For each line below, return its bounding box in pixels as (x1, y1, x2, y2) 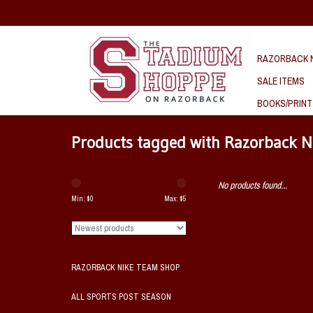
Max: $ (164, 194, 183, 203)
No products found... (218, 179, 287, 191)
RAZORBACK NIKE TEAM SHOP (71, 262, 180, 273)
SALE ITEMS (257, 75, 305, 87)
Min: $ (71, 194, 90, 203)
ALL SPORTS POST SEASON (71, 291, 171, 303)
